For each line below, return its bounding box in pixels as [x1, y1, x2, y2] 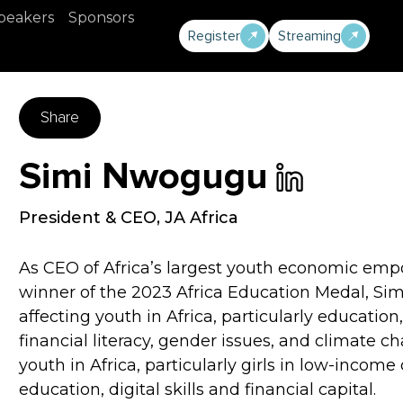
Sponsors [68, 9, 134, 26]
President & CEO [19, 208, 157, 228]
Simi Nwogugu [19, 158, 269, 197]
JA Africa [165, 208, 239, 228]
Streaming [278, 29, 341, 43]
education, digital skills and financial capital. [19, 380, 377, 400]
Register [188, 29, 240, 43]
